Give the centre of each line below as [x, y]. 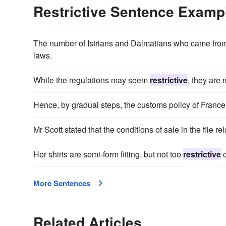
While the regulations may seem [92, 80]
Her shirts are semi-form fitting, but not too [108, 154]
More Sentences [62, 183]
